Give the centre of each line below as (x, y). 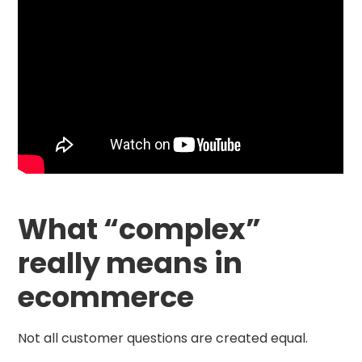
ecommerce (106, 297)
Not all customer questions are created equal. (163, 338)
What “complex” (140, 229)
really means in (130, 263)
